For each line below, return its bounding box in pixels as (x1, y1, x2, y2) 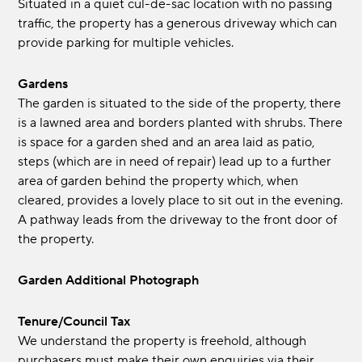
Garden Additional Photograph (28, 272, 200, 289)
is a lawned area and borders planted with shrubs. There (18, 115, 343, 132)
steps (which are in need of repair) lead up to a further (18, 154, 332, 170)
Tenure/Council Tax (24, 314, 131, 330)
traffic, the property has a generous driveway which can (18, 15, 338, 32)
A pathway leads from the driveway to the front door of (18, 212, 338, 229)
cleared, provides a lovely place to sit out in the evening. (18, 192, 343, 209)
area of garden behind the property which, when (18, 173, 299, 190)
